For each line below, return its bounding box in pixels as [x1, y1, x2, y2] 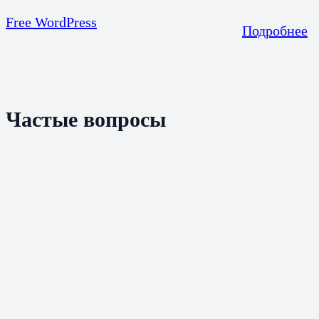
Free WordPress [6, 14, 97, 30]
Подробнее [242, 22, 308, 38]
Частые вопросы [6, 107, 166, 131]
